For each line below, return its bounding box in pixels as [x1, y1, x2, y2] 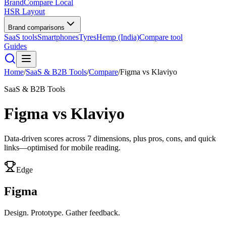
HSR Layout [4, 7, 45, 16]
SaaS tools [4, 33, 37, 41]
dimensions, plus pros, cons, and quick [91, 134, 216, 143]
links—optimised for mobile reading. [4, 143, 121, 152]
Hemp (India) [96, 33, 139, 41]
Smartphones [37, 33, 79, 41]
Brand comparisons [8, 24, 65, 31]
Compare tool [139, 33, 183, 41]
